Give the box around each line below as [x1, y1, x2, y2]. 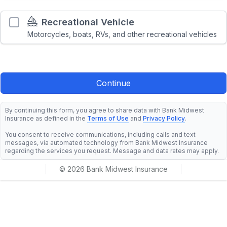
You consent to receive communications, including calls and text [5, 131, 196, 138]
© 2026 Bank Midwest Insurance [59, 165, 168, 173]
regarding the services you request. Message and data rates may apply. [5, 147, 219, 155]
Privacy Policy [143, 115, 185, 122]
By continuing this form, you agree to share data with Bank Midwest [5, 106, 204, 114]
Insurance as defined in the [5, 115, 87, 122]
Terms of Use [87, 115, 129, 122]
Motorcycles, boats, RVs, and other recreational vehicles [27, 30, 217, 39]
